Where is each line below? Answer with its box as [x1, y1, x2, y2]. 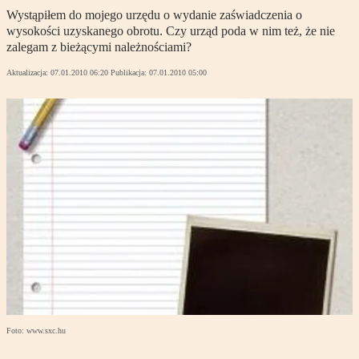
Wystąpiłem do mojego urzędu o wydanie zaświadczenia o [6, 8, 302, 22]
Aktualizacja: [6, 68, 50, 78]
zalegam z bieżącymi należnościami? [6, 40, 192, 54]
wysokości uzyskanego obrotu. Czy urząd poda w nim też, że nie [6, 24, 335, 38]
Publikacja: [111, 68, 149, 78]
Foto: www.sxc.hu [6, 326, 66, 336]
